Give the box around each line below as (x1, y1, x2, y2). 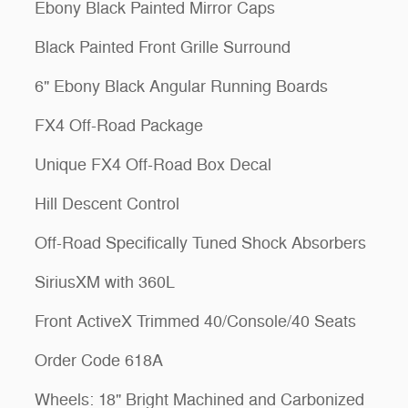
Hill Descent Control (35, 193, 179, 214)
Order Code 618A (35, 350, 163, 371)
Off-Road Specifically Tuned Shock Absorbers (35, 232, 366, 253)
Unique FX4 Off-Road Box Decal (35, 154, 271, 175)
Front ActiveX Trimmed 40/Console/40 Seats (35, 311, 356, 331)
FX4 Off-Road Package (35, 115, 203, 136)
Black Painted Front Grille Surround (35, 36, 291, 57)
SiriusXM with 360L (35, 271, 175, 292)
